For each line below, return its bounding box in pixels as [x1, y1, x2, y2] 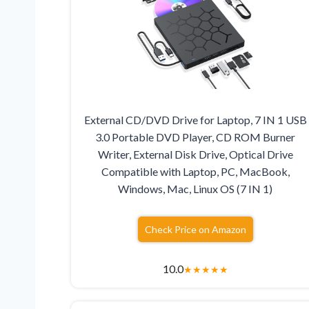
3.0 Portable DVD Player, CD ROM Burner [95, 130, 296, 144]
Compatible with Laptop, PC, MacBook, [101, 165, 290, 179]
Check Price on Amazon [144, 223, 246, 236]
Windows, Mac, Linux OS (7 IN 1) [118, 182, 273, 196]
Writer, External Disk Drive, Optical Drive [97, 148, 293, 161]
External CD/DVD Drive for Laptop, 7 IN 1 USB [83, 113, 307, 127]
